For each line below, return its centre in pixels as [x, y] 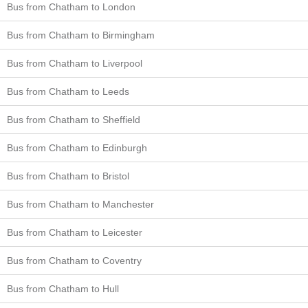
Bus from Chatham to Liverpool [75, 63]
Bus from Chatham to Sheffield [74, 119]
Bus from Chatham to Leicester [75, 232]
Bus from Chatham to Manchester [80, 204]
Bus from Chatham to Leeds [68, 91]
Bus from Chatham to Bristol [68, 176]
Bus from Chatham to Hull [63, 288]
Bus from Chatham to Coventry [74, 260]
